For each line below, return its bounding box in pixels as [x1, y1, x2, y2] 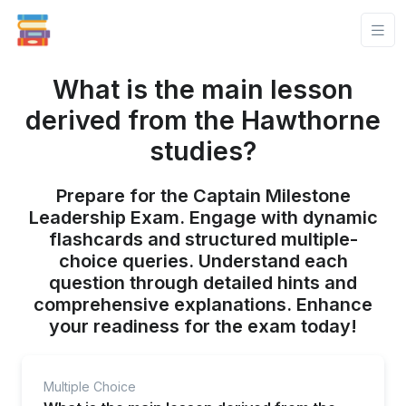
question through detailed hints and [49, 272, 357, 294]
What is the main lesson [53, 73, 353, 105]
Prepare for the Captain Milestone [55, 185, 351, 207]
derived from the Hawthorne [25, 104, 381, 136]
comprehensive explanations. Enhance [34, 294, 372, 315]
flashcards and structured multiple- [48, 228, 358, 250]
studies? [150, 135, 256, 167]
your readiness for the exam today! [49, 315, 357, 337]
